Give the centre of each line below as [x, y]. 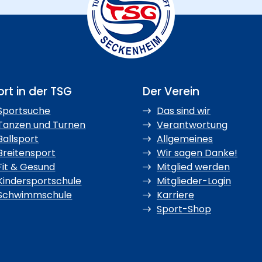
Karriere [175, 195]
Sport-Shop [184, 209]
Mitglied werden [193, 167]
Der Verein [171, 92]
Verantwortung [192, 125]
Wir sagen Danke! [197, 153]
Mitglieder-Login [194, 181]
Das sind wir [183, 111]
